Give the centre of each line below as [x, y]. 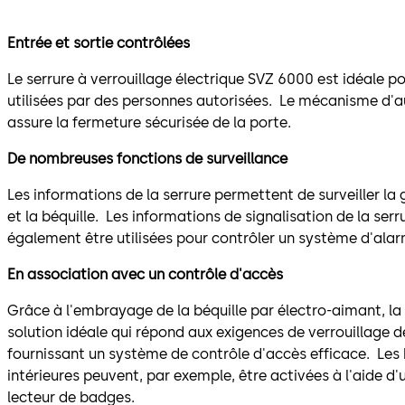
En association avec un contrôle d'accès [145, 275]
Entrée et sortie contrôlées [99, 43]
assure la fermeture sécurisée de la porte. [149, 123]
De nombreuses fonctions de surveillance [147, 159]
